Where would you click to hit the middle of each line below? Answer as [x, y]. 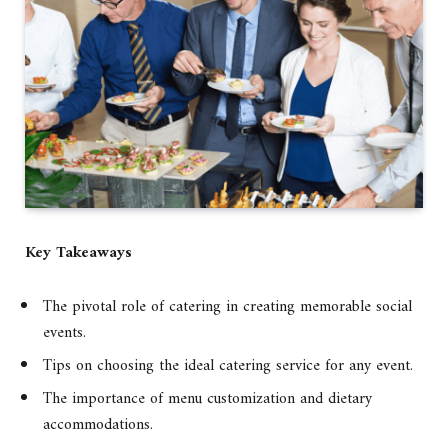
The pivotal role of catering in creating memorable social [227, 307]
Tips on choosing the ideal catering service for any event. [228, 366]
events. [64, 333]
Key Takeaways [78, 253]
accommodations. [98, 425]
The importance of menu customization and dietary [207, 399]
